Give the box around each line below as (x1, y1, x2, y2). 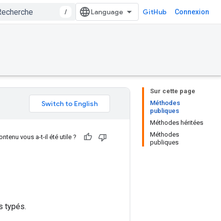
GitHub (143, 7, 167, 16)
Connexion (175, 8, 209, 16)
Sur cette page (150, 87, 195, 95)
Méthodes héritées (150, 119, 203, 126)
